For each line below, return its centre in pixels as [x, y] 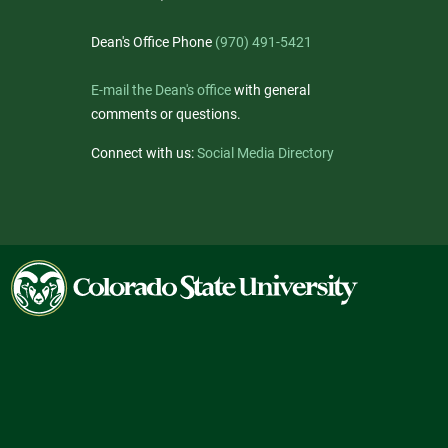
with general [270, 90]
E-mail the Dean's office [161, 90]
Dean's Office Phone [153, 42]
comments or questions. [166, 114]
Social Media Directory [265, 153]
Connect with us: [144, 153]
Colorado [38, 271]
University [40, 319]
